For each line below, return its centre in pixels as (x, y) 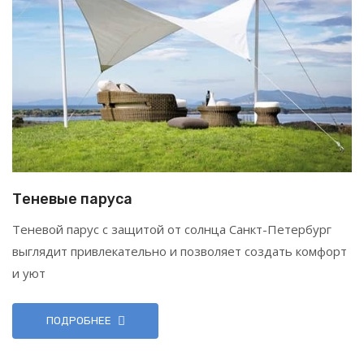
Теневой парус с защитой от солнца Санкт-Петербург (172, 230)
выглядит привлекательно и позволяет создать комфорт (180, 251)
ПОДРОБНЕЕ (78, 321)
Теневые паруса (72, 199)
